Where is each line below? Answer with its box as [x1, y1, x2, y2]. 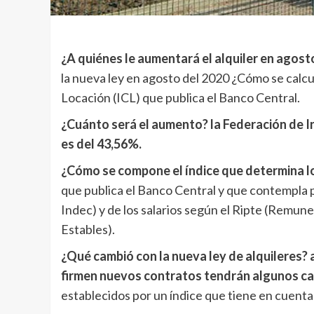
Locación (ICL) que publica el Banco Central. [61, 90, 300, 106]
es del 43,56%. [61, 136, 142, 152]
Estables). [61, 221, 115, 238]
